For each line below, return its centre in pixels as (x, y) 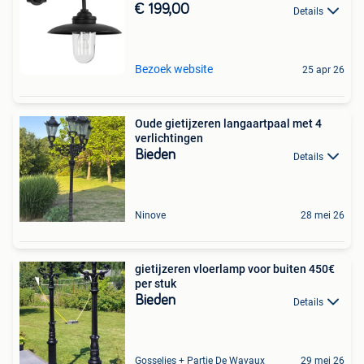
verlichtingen (169, 139)
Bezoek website (174, 69)
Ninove (150, 216)
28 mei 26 (323, 216)
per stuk (156, 284)
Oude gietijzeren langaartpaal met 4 (228, 124)
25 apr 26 (323, 70)
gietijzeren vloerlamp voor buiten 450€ (235, 269)
